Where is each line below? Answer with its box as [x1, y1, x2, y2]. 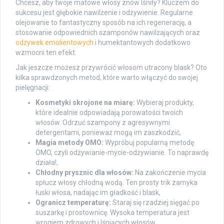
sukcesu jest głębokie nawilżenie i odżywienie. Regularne [15, 8, 193, 16]
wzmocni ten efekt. [15, 48, 76, 56]
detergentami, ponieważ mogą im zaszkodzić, [35, 128, 181, 136]
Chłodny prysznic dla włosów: [35, 168, 133, 176]
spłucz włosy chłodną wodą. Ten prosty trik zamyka [35, 178, 197, 186]
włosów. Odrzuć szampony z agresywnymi [35, 118, 170, 126]
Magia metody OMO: [35, 138, 103, 146]
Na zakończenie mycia [133, 168, 206, 176]
